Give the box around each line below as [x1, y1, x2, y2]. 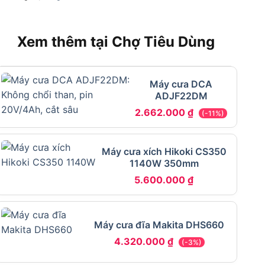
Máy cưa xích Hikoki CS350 [101, 145, 227, 157]
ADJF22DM [154, 89, 208, 102]
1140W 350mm [129, 157, 199, 169]
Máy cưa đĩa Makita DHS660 [94, 218, 225, 231]
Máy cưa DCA [150, 77, 213, 90]
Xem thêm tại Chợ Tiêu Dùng [17, 33, 215, 51]
